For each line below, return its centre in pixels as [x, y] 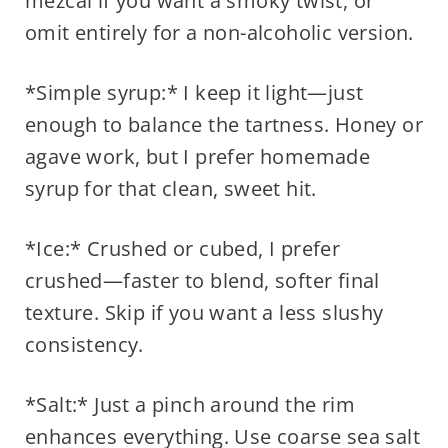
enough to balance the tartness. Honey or [223, 125]
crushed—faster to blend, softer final [202, 281]
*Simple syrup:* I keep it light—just [194, 93]
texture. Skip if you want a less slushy [204, 313]
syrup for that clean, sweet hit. [170, 189]
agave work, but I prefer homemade [197, 157]
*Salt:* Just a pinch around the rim [189, 405]
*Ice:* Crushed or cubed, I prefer [182, 249]
